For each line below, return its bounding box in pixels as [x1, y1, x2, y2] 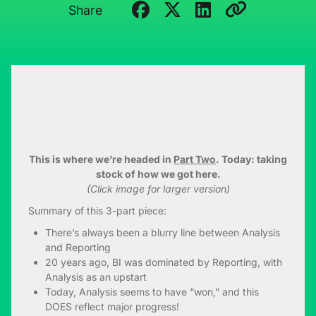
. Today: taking [216, 153, 287, 166]
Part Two [174, 153, 216, 166]
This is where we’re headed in [29, 153, 174, 166]
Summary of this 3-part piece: [28, 205, 166, 217]
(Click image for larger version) [86, 183, 230, 195]
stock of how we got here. [95, 168, 221, 181]
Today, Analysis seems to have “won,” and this [45, 286, 259, 298]
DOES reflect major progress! [45, 300, 179, 313]
